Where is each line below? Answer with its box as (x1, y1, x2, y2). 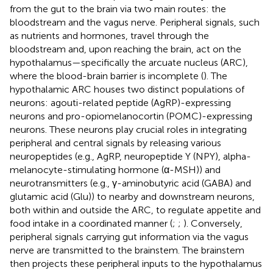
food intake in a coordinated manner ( (10, 217, 172, 229)
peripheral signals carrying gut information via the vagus (10, 230, 249, 243)
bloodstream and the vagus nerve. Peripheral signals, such (10, 16, 260, 28)
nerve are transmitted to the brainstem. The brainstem (10, 244, 244, 256)
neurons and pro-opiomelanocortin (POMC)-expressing (10, 110, 252, 122)
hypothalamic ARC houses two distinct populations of (10, 83, 244, 95)
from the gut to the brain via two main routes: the (10, 2, 226, 15)
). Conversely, (183, 217, 243, 229)
